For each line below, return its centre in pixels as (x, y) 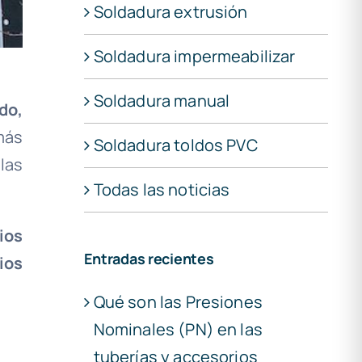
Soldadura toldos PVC (175, 145)
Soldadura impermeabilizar (194, 56)
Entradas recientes (149, 258)
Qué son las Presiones (178, 301)
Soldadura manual (162, 100)
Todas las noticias (162, 189)
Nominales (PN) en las (178, 329)
